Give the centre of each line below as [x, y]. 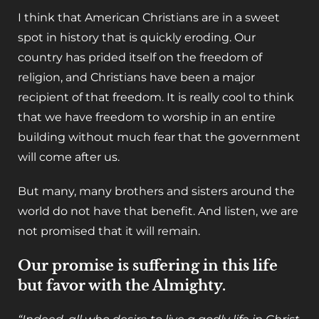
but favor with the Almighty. [122, 286]
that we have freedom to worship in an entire [147, 117]
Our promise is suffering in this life [148, 266]
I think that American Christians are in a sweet [149, 18]
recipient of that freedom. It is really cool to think [156, 98]
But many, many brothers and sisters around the [156, 192]
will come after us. [69, 157]
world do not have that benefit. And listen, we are [158, 211]
